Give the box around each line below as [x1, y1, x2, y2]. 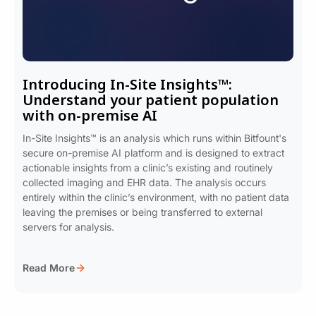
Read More [23, 262, 75, 274]
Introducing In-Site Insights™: [23, 75, 232, 94]
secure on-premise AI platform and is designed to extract [23, 147, 284, 159]
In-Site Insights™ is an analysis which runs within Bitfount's [23, 132, 286, 144]
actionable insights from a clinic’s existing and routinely [23, 162, 273, 174]
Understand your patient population [23, 90, 279, 109]
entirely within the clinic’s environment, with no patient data [23, 191, 289, 203]
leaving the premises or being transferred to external [23, 206, 262, 218]
